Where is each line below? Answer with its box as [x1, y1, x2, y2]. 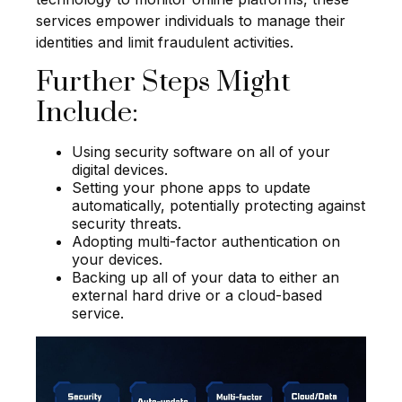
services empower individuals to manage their [36, 11, 345, 30]
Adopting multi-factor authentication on [72, 232, 340, 250]
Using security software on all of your [72, 142, 330, 161]
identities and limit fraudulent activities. [36, 32, 293, 51]
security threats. [72, 214, 181, 232]
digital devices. [72, 160, 168, 179]
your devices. [72, 249, 162, 268]
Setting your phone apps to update [72, 178, 310, 197]
